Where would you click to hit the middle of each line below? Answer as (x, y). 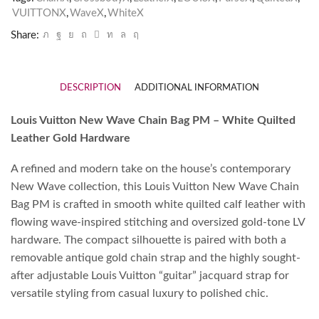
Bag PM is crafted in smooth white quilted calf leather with (158, 205)
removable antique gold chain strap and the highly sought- (156, 258)
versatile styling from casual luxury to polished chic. (140, 294)
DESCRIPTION (90, 88)
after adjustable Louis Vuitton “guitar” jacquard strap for (150, 276)
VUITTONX (39, 13)
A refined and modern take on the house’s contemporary (151, 169)
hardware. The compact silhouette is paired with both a (148, 240)
